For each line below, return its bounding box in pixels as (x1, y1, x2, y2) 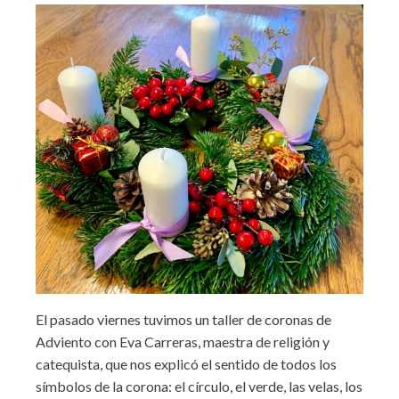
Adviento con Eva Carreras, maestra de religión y (36, 332, 330, 350)
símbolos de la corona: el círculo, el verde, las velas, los (36, 377, 362, 395)
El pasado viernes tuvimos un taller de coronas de (36, 310, 331, 328)
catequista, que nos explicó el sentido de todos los (36, 354, 337, 372)
